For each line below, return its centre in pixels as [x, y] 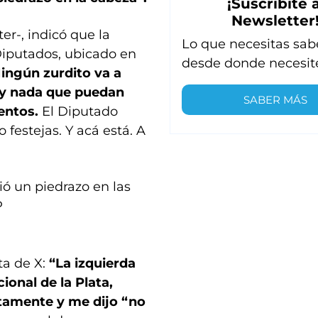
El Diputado [80, 111]
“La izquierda [92, 263]
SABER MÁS [276, 99]
